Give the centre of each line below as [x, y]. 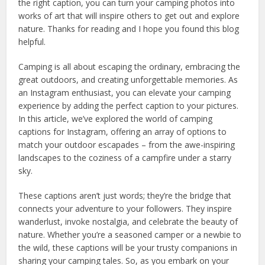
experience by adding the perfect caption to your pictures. [129, 106]
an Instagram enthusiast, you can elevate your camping [125, 93]
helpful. [32, 42]
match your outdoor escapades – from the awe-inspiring [127, 145]
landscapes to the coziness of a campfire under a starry [125, 158]
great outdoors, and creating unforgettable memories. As [128, 80]
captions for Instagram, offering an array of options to [123, 132]
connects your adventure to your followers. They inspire [125, 209]
